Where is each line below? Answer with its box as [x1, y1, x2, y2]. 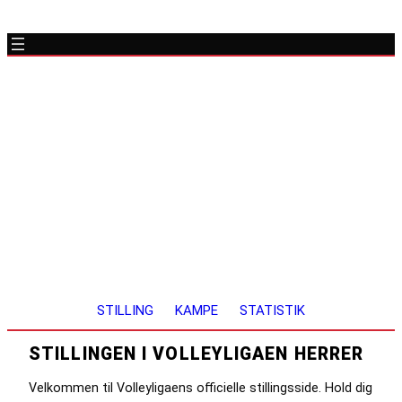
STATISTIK [240, 301, 305, 319]
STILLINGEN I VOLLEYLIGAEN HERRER [29, 343, 364, 364]
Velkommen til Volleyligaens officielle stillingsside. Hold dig [29, 380, 372, 395]
